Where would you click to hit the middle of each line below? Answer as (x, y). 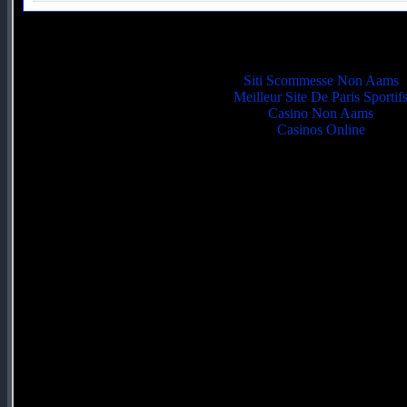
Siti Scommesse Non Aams (321, 80)
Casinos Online (321, 129)
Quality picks (321, 38)
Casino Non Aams (321, 113)
